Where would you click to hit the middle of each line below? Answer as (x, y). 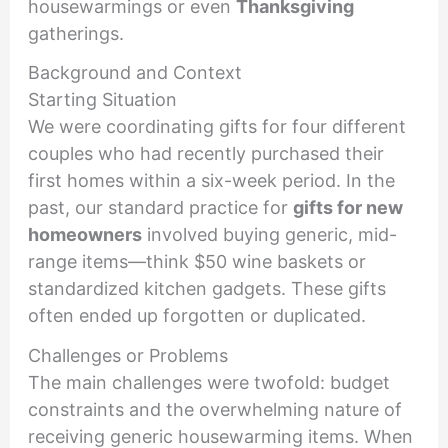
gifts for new (347, 208)
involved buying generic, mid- (269, 235)
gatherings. (75, 33)
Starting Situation (102, 100)
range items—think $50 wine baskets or (196, 262)
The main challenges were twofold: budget (208, 382)
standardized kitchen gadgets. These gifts (206, 289)
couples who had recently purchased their (205, 154)
